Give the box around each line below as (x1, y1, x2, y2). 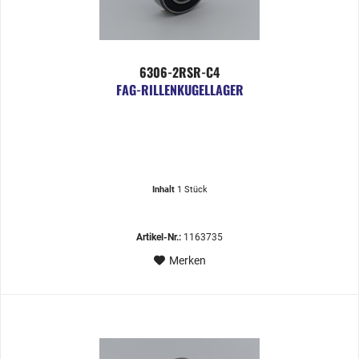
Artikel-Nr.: (136, 232, 182, 244)
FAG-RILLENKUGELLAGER (115, 80, 244, 100)
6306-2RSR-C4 (139, 63, 220, 83)
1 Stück (176, 184, 208, 196)
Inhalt (151, 184, 177, 196)
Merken (168, 254, 206, 268)
